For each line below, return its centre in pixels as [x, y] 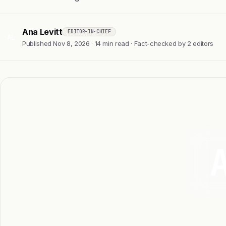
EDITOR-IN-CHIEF [89, 32]
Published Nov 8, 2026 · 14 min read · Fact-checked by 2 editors [118, 43]
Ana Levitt [42, 32]
